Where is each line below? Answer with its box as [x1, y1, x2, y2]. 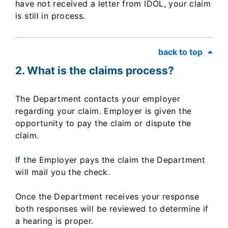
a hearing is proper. [15, 216, 94, 226]
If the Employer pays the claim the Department [15, 155, 206, 165]
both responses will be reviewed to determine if [15, 204, 209, 214]
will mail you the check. [15, 167, 110, 177]
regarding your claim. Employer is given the [15, 106, 192, 116]
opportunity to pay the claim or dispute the [15, 118, 191, 128]
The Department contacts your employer [15, 94, 181, 104]
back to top [158, 47, 203, 57]
